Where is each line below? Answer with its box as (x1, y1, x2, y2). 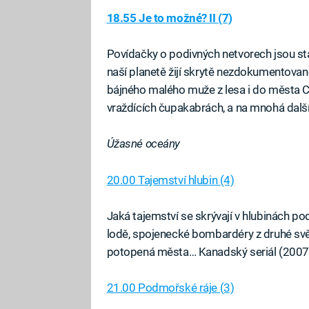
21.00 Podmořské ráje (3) (106, 281, 235, 295)
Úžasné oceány (106, 137, 181, 151)
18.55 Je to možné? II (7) (106, 10, 232, 25)
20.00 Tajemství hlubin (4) (106, 172, 235, 187)
